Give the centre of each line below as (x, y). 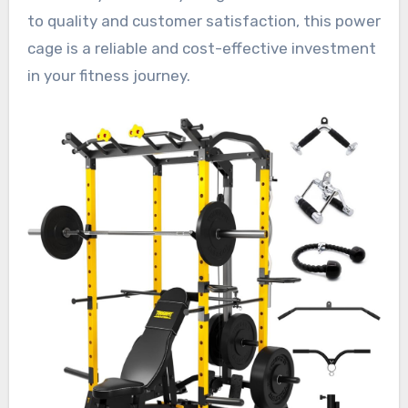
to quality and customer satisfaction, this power (204, 21)
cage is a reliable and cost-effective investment (201, 49)
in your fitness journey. (108, 76)
